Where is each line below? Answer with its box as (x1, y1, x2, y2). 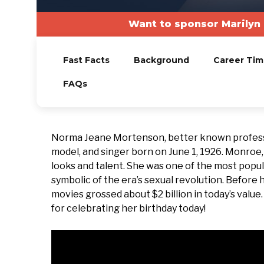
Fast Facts (62, 55, 110, 65)
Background (133, 55, 189, 65)
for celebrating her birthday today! (51, 203, 206, 214)
